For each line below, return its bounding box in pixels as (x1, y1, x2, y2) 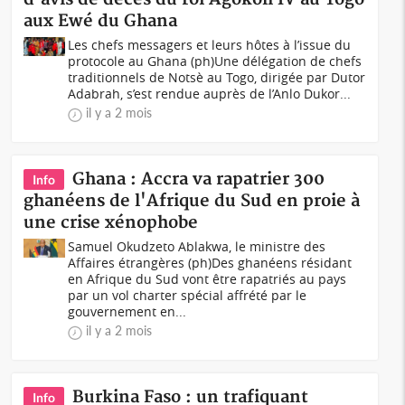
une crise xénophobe (24, 212, 199, 233)
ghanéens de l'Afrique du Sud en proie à (24, 191, 361, 212)
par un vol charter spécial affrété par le (68, 287, 307, 304)
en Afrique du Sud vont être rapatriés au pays (68, 270, 347, 287)
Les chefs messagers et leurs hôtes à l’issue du (68, 36, 352, 53)
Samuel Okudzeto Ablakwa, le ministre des (68, 238, 326, 255)
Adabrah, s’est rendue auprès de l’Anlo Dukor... (68, 85, 352, 102)
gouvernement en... (68, 303, 187, 320)
